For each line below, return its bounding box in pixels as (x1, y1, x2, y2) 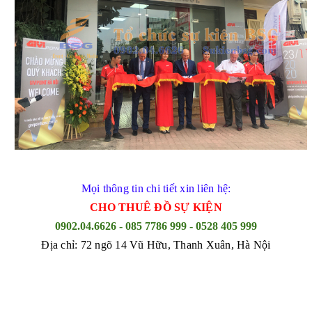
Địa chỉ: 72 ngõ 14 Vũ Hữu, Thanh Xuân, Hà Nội (41, 238, 271, 251)
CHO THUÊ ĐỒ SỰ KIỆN (90, 201, 222, 213)
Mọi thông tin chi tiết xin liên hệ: (81, 182, 231, 194)
